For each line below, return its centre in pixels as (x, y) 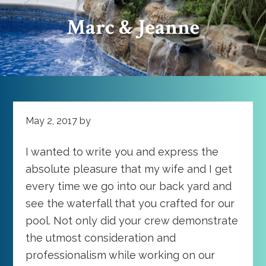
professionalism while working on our (120, 255)
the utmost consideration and (100, 237)
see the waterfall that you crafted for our (130, 203)
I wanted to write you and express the (122, 151)
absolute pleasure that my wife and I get (129, 169)
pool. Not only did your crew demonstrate (132, 220)
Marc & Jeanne (133, 28)
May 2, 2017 (51, 121)
